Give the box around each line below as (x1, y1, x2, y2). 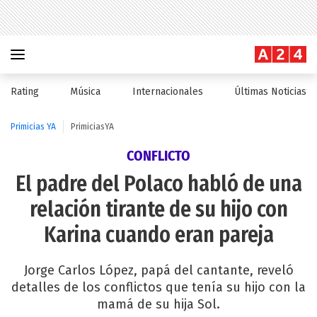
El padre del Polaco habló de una (15, 171, 302, 197)
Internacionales (132, 86, 203, 98)
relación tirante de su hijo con (29, 197, 288, 222)
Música (70, 86, 101, 98)
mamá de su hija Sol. (97, 296, 220, 312)
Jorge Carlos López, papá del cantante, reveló (23, 263, 294, 278)
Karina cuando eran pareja (43, 222, 274, 248)
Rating (11, 86, 39, 98)
